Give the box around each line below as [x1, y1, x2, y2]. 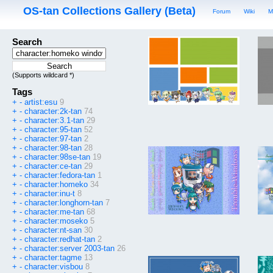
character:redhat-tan [24, 235, 95, 244]
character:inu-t [24, 189, 75, 199]
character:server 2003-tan [24, 244, 115, 253]
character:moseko [24, 216, 88, 226]
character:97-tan [24, 134, 82, 144]
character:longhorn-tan [24, 198, 103, 208]
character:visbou [24, 262, 83, 272]
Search [12, 37, 42, 48]
